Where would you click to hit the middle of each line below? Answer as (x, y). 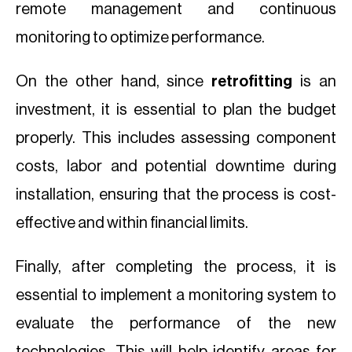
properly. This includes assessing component (176, 138)
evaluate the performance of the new (176, 324)
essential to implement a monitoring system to (176, 295)
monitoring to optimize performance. (140, 38)
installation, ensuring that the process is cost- (176, 195)
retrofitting (256, 82)
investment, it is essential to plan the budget (176, 110)
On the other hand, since (114, 82)
